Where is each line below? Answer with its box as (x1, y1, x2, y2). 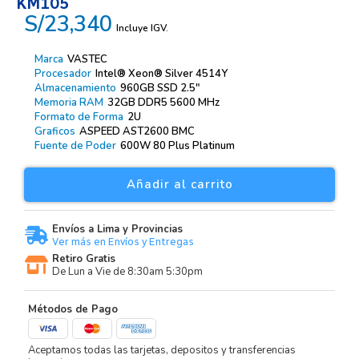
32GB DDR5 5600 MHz (107, 95, 220, 110)
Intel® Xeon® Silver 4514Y (95, 66, 228, 81)
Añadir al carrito (126, 175, 233, 192)
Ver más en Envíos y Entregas (51, 235, 194, 248)
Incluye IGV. (115, 21, 168, 34)
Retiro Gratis (51, 251, 115, 266)
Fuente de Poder (34, 138, 116, 153)
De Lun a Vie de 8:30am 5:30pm (51, 264, 203, 279)
